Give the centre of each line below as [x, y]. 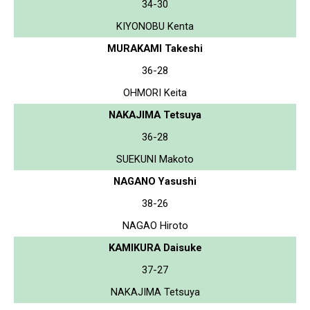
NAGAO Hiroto [155, 225]
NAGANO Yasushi [155, 181]
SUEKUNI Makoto [155, 159]
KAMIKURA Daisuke [155, 247]
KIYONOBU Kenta [155, 26]
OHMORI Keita [155, 92]
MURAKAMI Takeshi [155, 48]
